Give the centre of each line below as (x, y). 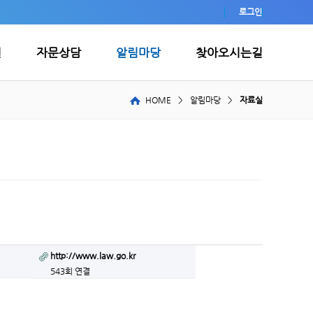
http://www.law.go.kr (93, 256)
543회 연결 (70, 271)
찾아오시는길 (229, 52)
